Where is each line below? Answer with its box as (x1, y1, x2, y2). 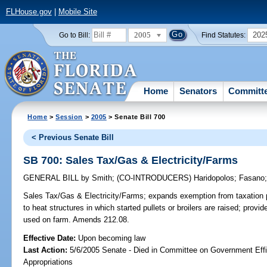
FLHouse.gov (5, 7, 52, 17)
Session (55, 113, 83, 120)
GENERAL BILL (23, 173, 82, 183)
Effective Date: (23, 233, 79, 243)
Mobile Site (58, 7, 97, 17)
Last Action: (23, 245, 68, 254)
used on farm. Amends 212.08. (23, 215, 130, 225)
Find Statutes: (201, 31, 246, 39)
